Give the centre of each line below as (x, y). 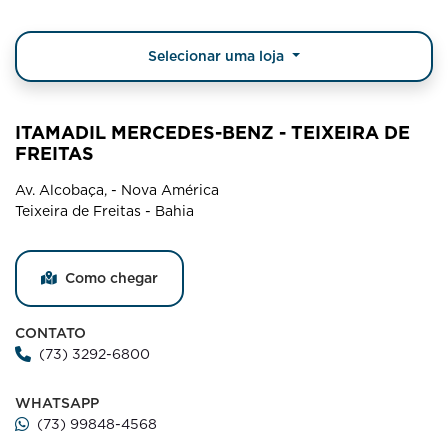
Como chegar (111, 277)
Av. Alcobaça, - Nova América (117, 189)
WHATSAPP (57, 402)
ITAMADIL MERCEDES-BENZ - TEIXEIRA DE (212, 132)
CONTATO (50, 332)
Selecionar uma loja (218, 55)
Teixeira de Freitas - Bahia (104, 210)
